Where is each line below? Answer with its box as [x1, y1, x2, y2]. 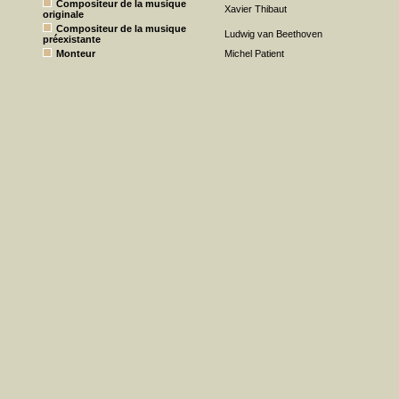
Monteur [56, 48, 95, 59]
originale [43, 9, 84, 20]
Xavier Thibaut [224, 4, 287, 14]
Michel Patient [224, 48, 284, 59]
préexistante [43, 34, 101, 45]
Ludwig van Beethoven [224, 28, 322, 39]
